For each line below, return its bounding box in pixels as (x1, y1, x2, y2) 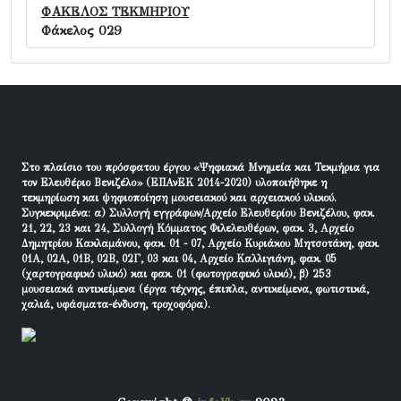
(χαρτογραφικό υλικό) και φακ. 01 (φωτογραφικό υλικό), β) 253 (21, 268, 331, 281)
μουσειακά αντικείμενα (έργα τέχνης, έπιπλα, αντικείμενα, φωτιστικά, (21, 283, 369, 296)
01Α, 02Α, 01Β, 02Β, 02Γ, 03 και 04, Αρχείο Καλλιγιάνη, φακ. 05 (21, 252, 337, 266)
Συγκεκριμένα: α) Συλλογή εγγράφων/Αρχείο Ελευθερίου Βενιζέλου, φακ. (21, 207, 375, 220)
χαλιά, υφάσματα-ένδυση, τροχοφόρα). (21, 298, 210, 311)
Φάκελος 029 (41, 22, 122, 39)
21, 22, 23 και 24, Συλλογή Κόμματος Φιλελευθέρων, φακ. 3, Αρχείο (21, 222, 354, 235)
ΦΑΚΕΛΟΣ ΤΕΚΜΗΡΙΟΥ (41, 4, 189, 21)
